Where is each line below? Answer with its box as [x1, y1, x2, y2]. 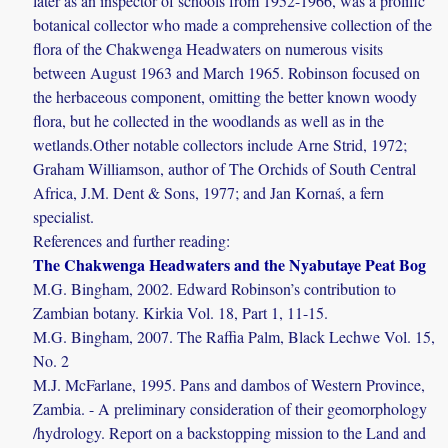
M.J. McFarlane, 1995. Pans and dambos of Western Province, [33, 374, 426, 396]
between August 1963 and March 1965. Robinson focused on [33, 62, 421, 84]
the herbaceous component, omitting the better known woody [33, 86, 418, 108]
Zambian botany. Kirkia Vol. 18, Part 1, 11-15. [33, 302, 329, 324]
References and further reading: [33, 230, 231, 252]
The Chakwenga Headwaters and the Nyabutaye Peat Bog [33, 253, 427, 277]
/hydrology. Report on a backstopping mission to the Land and [33, 422, 427, 444]
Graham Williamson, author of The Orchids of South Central [33, 158, 417, 180]
